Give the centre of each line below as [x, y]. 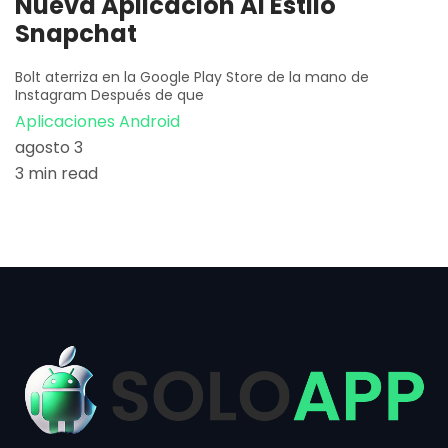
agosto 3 [49, 147]
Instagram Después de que [109, 94]
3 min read [56, 173]
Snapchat [76, 33]
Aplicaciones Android [97, 121]
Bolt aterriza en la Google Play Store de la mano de [192, 76]
